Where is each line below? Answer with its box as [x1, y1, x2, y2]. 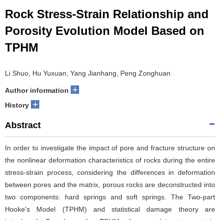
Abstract [5, 120, 41, 130]
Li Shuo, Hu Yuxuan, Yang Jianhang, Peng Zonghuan [5, 69, 170, 77]
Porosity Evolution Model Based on [5, 24, 204, 37]
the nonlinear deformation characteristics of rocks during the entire [5, 156, 215, 164]
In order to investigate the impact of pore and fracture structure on [5, 144, 215, 152]
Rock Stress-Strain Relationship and [5, 7, 209, 21]
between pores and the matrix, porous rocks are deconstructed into [5, 181, 215, 189]
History [5, 101, 29, 109]
